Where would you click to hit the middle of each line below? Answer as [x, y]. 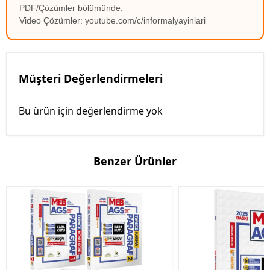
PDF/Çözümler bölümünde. [71, 8]
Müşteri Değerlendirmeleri [91, 79]
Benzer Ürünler [135, 161]
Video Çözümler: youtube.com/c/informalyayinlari [112, 21]
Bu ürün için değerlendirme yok [91, 111]
